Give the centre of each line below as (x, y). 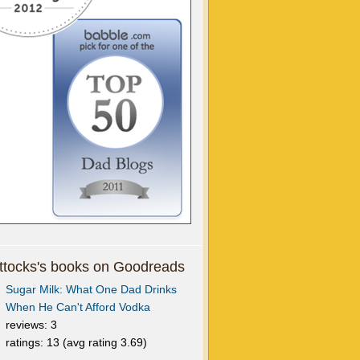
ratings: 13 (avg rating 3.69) (76, 342)
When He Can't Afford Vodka (78, 307)
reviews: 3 (31, 325)
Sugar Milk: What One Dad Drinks (91, 289)
